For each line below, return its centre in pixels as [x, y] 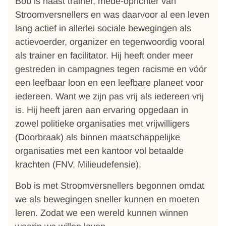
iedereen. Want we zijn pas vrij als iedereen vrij [109, 96]
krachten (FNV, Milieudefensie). [78, 164]
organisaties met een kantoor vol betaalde [99, 151]
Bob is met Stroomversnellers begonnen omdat [110, 186]
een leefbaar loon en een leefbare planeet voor [109, 83]
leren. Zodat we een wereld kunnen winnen [102, 213]
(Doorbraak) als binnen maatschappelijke [98, 137]
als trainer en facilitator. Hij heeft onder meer [104, 55]
